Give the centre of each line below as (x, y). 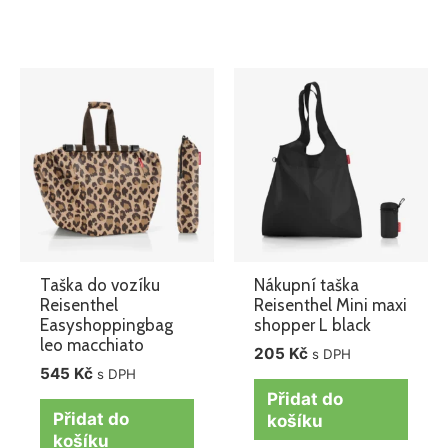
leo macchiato (92, 345)
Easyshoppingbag (107, 325)
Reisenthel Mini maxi (331, 305)
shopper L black (313, 325)
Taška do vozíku (100, 285)
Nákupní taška (307, 285)
